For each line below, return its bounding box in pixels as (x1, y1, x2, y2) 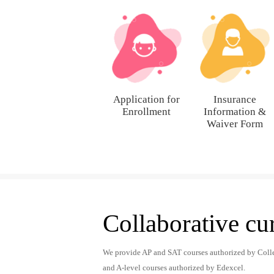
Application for (113, 94, 180, 106)
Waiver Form (206, 118, 263, 130)
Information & (203, 106, 266, 118)
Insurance (213, 94, 256, 106)
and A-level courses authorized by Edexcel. (103, 264, 245, 273)
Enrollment (122, 106, 171, 118)
